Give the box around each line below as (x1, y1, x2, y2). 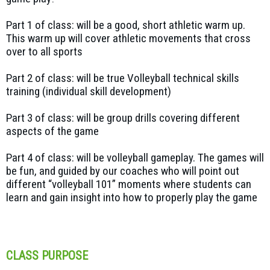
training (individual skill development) (6, 84, 171, 98)
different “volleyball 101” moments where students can (6, 177, 251, 191)
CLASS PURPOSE (6, 248, 88, 263)
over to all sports (6, 44, 83, 58)
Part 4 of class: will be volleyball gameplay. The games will (6, 150, 264, 165)
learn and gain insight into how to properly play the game (6, 190, 257, 204)
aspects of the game (6, 124, 99, 138)
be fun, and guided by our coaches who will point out (6, 163, 239, 178)
